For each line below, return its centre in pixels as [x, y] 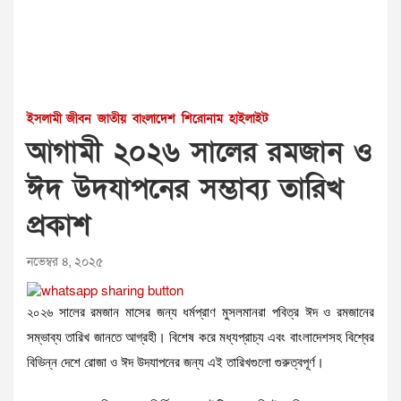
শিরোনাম [202, 119]
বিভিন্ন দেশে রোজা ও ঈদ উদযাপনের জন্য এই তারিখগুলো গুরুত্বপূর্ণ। [175, 363]
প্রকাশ [59, 226]
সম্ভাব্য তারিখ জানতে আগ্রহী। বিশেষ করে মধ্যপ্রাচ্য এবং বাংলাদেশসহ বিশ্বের [200, 338]
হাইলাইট [249, 119]
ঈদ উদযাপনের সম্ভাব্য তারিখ [185, 189]
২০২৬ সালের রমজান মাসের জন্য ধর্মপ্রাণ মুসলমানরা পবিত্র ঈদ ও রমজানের [200, 313]
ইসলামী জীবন [59, 119]
